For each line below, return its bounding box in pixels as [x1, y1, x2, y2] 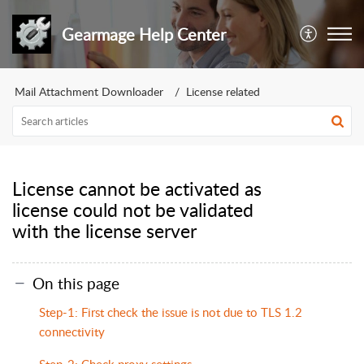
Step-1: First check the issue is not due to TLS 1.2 [39, 303, 302, 320]
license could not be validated [12, 197, 253, 223]
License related [186, 84, 260, 99]
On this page [32, 271, 119, 294]
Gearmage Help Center [61, 23, 226, 45]
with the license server [12, 218, 197, 244]
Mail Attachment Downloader [15, 84, 163, 99]
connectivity [39, 323, 105, 340]
